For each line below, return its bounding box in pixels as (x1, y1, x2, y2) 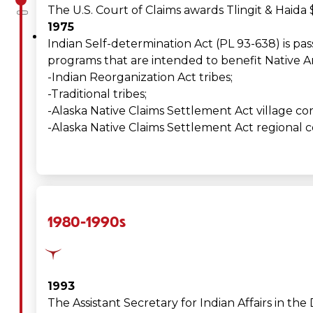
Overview (104, 85, 157, 99)
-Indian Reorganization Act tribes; (48, 70, 233, 84)
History (104, 119, 143, 132)
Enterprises (73, 253, 136, 266)
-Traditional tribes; (48, 87, 147, 101)
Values (73, 186, 110, 199)
